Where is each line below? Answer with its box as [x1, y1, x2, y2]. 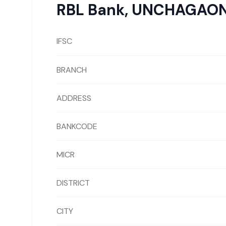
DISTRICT [56, 177, 90, 188]
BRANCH [56, 64, 87, 75]
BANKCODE [56, 121, 97, 132]
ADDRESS [56, 92, 91, 103]
